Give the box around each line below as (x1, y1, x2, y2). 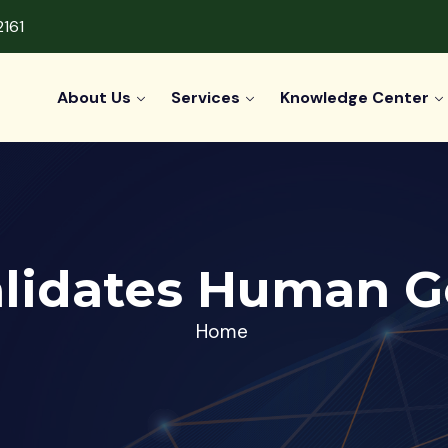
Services (171, 87, 241, 108)
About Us (57, 87, 132, 108)
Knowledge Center (280, 87, 430, 108)
